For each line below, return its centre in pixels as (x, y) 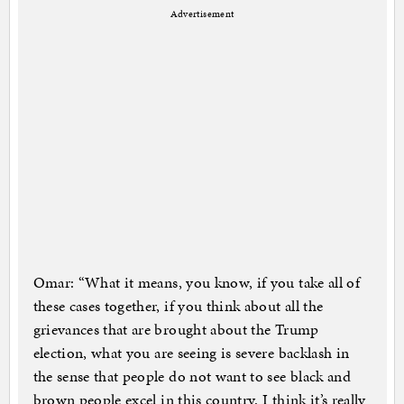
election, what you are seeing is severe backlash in (191, 352)
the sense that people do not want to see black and (192, 376)
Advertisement (202, 14)
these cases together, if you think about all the (178, 305)
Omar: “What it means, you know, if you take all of (197, 282)
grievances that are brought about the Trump (176, 329)
